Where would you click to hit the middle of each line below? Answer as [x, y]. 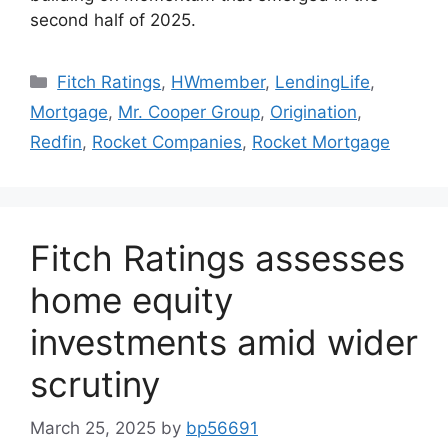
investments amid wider [224, 341]
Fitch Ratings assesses [217, 257]
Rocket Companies [167, 141]
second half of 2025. [113, 19]
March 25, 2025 [93, 428]
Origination [313, 111]
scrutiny [95, 383]
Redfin [56, 141]
